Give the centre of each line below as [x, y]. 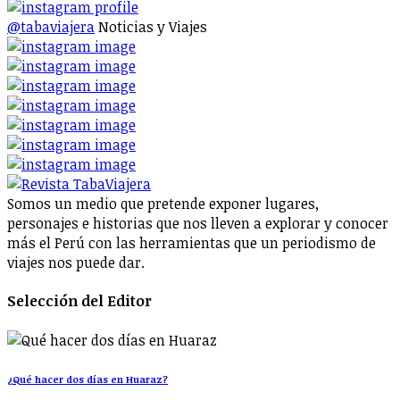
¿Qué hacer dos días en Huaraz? [87, 379]
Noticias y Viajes [153, 27]
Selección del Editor [79, 301]
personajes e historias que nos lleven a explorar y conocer [198, 223]
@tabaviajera [51, 27]
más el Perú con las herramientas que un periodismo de [192, 243]
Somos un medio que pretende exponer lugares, [163, 204]
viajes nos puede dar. [76, 262]
